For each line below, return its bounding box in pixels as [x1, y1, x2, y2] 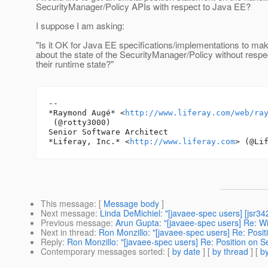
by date [172, 245, 200, 258]
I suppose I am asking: [36, 19, 124, 32]
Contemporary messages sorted [41, 245, 163, 258]
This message [41, 197, 94, 210]
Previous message [41, 217, 111, 229]
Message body [103, 197, 159, 210]
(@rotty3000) [48, 118, 111, 127]
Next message [41, 207, 95, 220]
